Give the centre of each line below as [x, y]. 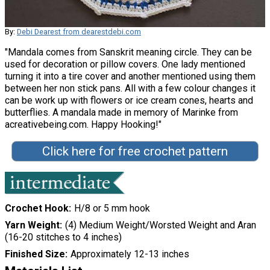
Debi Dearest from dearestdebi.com [79, 32]
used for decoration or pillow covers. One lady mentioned [125, 64]
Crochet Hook [37, 209]
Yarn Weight [32, 225]
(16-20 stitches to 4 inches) [63, 237]
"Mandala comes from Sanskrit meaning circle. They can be [128, 52]
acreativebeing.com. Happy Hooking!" [83, 125]
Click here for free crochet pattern [135, 152]
